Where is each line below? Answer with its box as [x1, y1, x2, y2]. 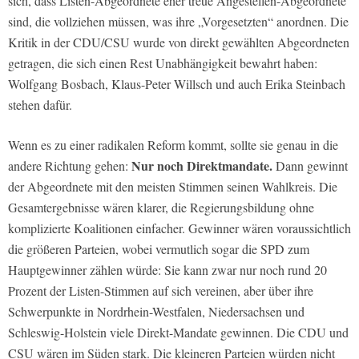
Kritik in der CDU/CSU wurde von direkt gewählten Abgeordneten [8, 33, 349, 50]
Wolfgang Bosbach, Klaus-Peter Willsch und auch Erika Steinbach [8, 75, 345, 92]
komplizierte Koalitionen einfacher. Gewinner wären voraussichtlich [8, 219, 351, 236]
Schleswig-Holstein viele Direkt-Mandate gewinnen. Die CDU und [8, 323, 349, 341]
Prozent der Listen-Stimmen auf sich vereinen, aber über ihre [8, 281, 313, 299]
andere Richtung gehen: [8, 156, 131, 174]
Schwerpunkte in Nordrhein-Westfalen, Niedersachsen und [8, 302, 305, 320]
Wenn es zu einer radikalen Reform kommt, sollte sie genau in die [8, 135, 338, 153]
